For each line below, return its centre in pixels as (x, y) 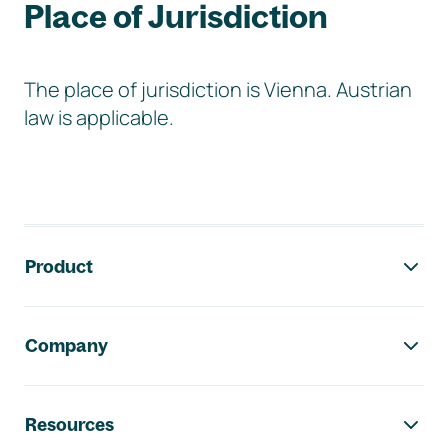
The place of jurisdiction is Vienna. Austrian (218, 89)
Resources (69, 425)
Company (66, 346)
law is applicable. (99, 117)
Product (59, 267)
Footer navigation (156, 246)
